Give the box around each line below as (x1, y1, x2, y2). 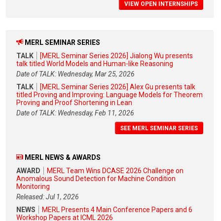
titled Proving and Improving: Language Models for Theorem (16, 90, 203, 99)
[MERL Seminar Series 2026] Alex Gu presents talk (40, 82, 195, 91)
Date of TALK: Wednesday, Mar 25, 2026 (16, 70, 135, 78)
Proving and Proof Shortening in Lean (16, 98, 132, 107)
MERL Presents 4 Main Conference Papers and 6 (42, 206, 192, 214)
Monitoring (16, 183, 50, 191)
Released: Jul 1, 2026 (16, 193, 79, 201)
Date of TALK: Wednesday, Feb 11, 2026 (16, 109, 134, 117)
